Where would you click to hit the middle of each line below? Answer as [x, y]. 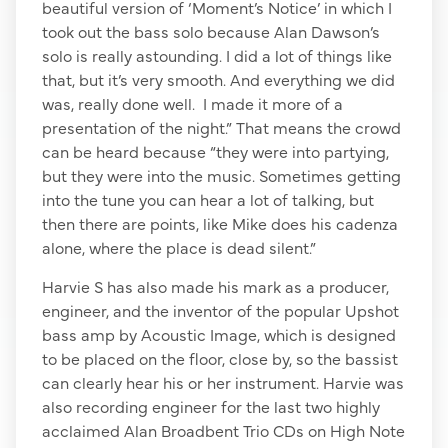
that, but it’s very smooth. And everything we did [218, 79]
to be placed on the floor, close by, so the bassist [220, 357]
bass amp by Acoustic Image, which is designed [219, 333]
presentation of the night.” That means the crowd [221, 127]
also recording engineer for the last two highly [211, 405]
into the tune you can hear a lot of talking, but [208, 199]
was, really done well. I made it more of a [192, 103]
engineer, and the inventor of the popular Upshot [220, 309]
